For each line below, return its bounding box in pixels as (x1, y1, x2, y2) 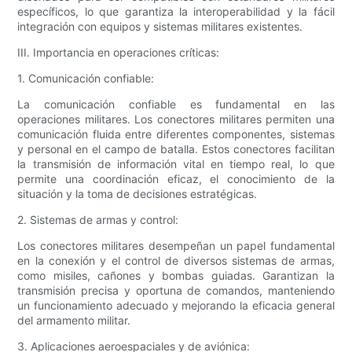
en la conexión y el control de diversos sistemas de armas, (17, 254, 335, 268)
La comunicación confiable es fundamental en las (17, 97, 335, 112)
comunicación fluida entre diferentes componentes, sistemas (17, 127, 335, 141)
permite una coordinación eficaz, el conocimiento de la (17, 172, 335, 186)
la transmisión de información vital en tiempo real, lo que (17, 157, 335, 171)
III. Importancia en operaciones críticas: (17, 46, 220, 60)
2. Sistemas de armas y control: (17, 213, 179, 227)
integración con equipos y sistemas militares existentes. (17, 20, 303, 34)
